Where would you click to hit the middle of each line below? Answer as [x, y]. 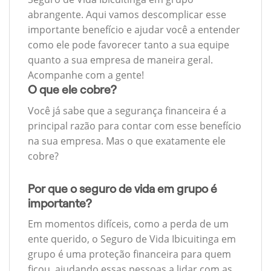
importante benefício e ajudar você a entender [134, 30]
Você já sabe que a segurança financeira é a [127, 110]
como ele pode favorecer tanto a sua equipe [129, 45]
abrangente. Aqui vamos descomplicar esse [127, 15]
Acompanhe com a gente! [86, 75]
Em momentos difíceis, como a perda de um [128, 224]
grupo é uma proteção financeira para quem [129, 254]
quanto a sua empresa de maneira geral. [120, 60]
